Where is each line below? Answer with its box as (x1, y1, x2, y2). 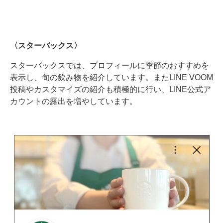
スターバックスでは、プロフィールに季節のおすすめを (10, 61, 209, 69)
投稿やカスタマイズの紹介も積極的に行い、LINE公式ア (10, 85, 211, 93)
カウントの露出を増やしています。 (10, 97, 137, 105)
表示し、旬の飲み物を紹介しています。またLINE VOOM (10, 73, 213, 81)
